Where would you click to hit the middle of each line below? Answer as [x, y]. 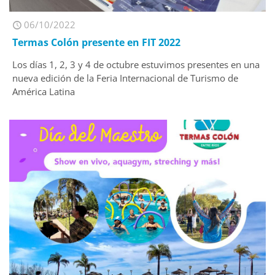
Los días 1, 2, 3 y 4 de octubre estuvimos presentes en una [136, 64]
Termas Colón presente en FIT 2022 [96, 42]
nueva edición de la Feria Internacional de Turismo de [125, 78]
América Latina [44, 91]
